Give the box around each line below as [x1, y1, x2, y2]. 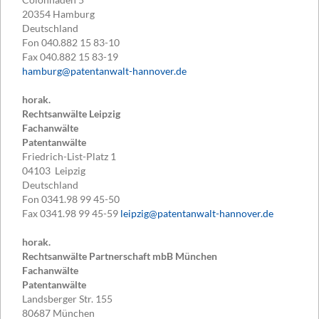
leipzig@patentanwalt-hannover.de [120, 207, 273, 220]
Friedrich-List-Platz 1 [22, 150, 116, 163]
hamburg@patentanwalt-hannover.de [22, 65, 187, 78]
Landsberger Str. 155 [22, 293, 113, 305]
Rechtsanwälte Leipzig [22, 108, 120, 120]
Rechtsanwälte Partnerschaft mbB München [22, 250, 217, 263]
